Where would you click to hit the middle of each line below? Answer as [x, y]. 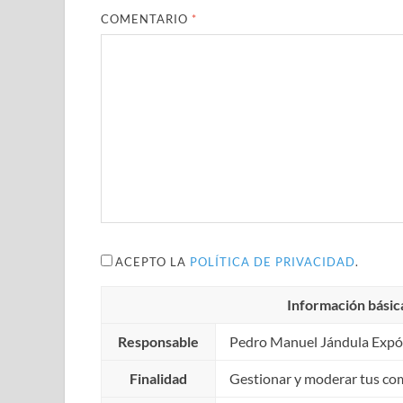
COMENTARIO [147, 19]
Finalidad [158, 378]
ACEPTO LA [153, 261]
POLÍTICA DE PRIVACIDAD [273, 261]
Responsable [158, 341]
